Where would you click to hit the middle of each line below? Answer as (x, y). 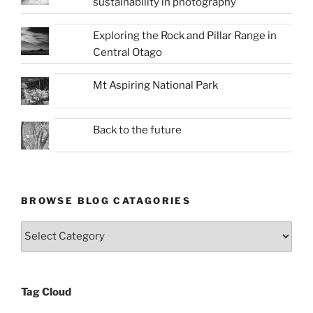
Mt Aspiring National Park (156, 86)
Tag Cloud (46, 292)
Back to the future (138, 130)
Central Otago (128, 52)
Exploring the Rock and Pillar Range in (185, 35)
